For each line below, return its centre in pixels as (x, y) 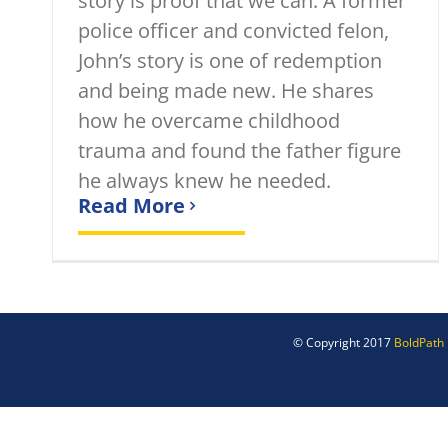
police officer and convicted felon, (233, 30)
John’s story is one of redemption (230, 60)
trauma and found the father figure (239, 150)
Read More (131, 205)
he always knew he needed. (204, 180)
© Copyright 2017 (343, 342)
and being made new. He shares (226, 90)
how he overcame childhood (209, 120)
